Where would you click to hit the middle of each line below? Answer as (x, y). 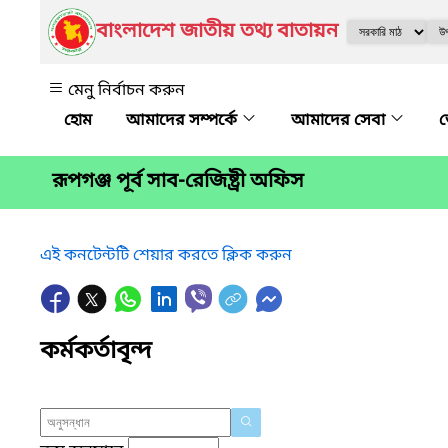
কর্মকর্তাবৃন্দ (96, 351)
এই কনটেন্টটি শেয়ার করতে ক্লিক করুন (166, 255)
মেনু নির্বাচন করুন (126, 91)
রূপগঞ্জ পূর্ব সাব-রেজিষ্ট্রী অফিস (178, 182)
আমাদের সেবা (340, 121)
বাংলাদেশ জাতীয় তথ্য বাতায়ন (217, 32)
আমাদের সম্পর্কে (183, 121)
